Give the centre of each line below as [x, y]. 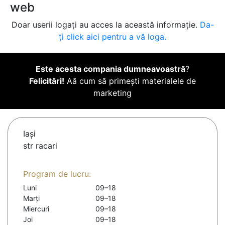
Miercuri [36, 209]
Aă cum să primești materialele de [130, 81]
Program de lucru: [57, 174]
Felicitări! [47, 81]
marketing [113, 93]
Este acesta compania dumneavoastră [110, 69]
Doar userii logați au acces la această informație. [105, 25]
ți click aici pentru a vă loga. [113, 37]
